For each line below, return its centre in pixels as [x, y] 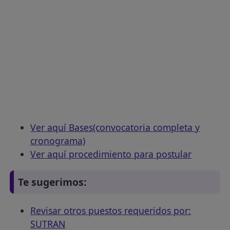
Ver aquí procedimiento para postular [111, 154]
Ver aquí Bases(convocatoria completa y [115, 128]
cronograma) [58, 141]
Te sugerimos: [53, 182]
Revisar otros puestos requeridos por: [111, 210]
